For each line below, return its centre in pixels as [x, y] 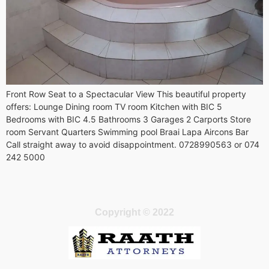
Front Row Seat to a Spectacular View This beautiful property [126, 94]
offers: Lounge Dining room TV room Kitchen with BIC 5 [114, 106]
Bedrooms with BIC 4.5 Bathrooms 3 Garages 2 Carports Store [128, 119]
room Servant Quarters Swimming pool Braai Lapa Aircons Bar [127, 131]
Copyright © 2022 [134, 213]
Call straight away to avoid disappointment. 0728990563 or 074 [133, 144]
